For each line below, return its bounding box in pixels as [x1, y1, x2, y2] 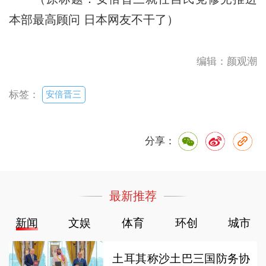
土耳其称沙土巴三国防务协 [112, 252, 251, 265]
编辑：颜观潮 [197, 55, 258, 67]
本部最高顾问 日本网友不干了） [8, 12, 179, 26]
